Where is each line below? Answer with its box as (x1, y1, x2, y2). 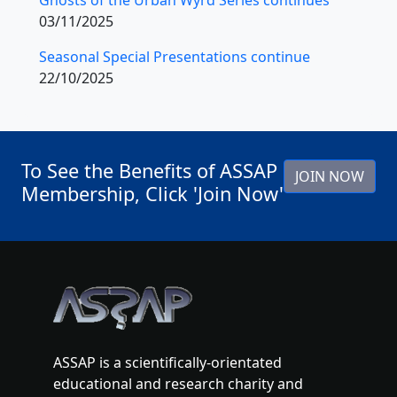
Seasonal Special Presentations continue (39, 46, 310, 66)
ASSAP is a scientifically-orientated (53, 352, 282, 372)
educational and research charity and (53, 373, 303, 393)
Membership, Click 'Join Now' (21, 180, 284, 206)
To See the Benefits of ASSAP (21, 157, 277, 183)
